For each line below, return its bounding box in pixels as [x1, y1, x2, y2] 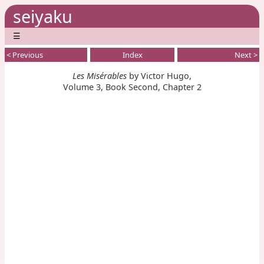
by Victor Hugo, [127, 70, 192, 82]
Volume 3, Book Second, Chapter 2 [62, 81, 202, 93]
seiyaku [13, 5, 73, 28]
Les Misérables [72, 70, 127, 82]
